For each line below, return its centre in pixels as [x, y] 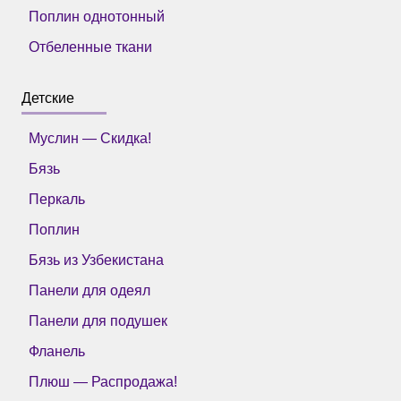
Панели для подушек [98, 320]
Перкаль [57, 199]
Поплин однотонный [97, 16]
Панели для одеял [90, 290]
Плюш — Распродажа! [103, 381]
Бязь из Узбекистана [96, 260]
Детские [48, 98]
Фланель [57, 351]
